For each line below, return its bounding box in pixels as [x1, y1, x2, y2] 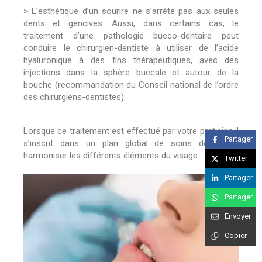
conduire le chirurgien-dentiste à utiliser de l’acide [23, 43, 239, 53]
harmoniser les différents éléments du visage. [23, 150, 199, 161]
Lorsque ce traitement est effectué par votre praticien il [23, 126, 239, 136]
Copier [225, 231, 247, 240]
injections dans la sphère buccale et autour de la [23, 67, 239, 78]
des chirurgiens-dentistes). [23, 92, 126, 102]
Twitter [225, 154, 247, 163]
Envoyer [225, 212, 251, 221]
